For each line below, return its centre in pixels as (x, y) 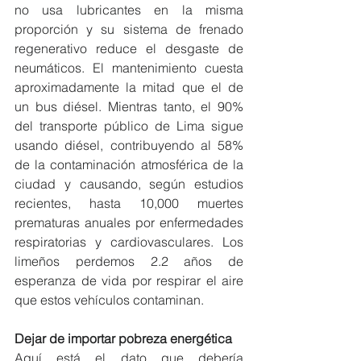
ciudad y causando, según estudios (129, 184)
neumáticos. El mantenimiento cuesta (129, 68)
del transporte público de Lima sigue (129, 126)
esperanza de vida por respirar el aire (129, 280)
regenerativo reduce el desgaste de (129, 48)
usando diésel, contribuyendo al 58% (129, 145)
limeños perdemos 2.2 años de (129, 261)
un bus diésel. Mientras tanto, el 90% (129, 106)
